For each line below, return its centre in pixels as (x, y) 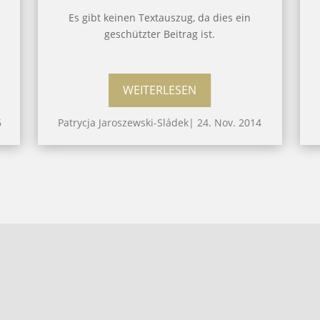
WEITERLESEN (160, 90)
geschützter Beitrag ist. (160, 34)
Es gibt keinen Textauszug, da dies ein (160, 17)
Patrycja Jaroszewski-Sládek (124, 122)
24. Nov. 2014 (230, 122)
